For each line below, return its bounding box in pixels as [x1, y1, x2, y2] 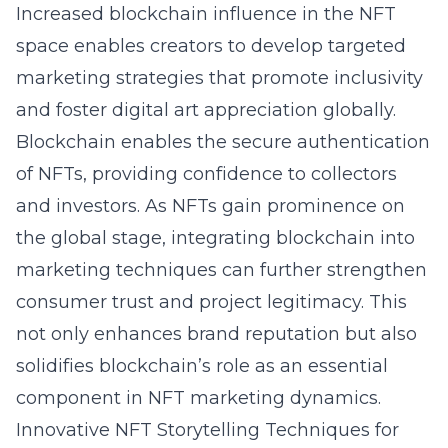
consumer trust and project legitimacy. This [16, 291, 407, 313]
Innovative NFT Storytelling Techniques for [16, 419, 399, 441]
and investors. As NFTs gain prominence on [16, 195, 405, 217]
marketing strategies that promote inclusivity [16, 67, 423, 89]
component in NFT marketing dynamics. [16, 387, 381, 409]
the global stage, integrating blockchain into [16, 227, 415, 249]
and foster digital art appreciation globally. [16, 99, 396, 121]
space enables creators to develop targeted [16, 35, 406, 57]
